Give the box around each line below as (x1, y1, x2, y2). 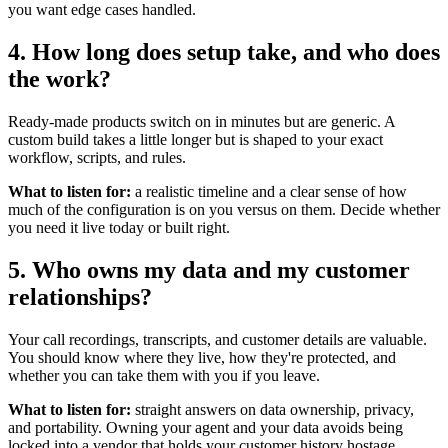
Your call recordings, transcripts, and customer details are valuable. (8, 330, 427, 348)
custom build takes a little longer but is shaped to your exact (8, 130, 383, 148)
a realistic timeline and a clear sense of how (131, 182, 407, 200)
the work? (8, 65, 111, 92)
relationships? (8, 283, 152, 310)
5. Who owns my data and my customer (8, 256, 410, 283)
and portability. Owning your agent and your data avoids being (8, 418, 403, 436)
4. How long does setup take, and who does (8, 38, 440, 65)
